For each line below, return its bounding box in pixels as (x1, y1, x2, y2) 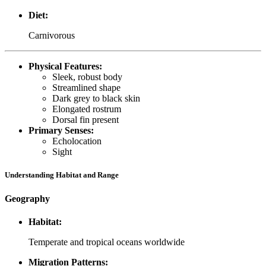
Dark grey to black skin (52, 93, 140, 104)
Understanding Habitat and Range (5, 170, 119, 180)
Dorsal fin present (52, 115, 119, 125)
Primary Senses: (28, 125, 94, 136)
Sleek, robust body (52, 72, 122, 83)
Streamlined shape (52, 83, 121, 93)
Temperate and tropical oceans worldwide (28, 236, 185, 247)
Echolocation (52, 136, 102, 147)
